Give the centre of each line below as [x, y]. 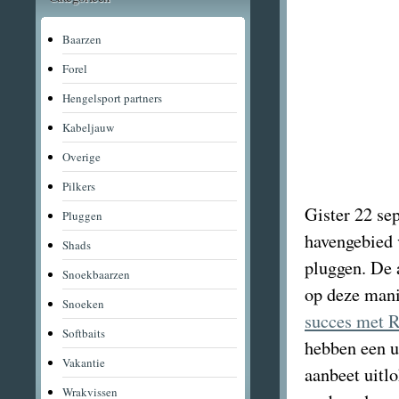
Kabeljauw [88, 127]
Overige [81, 157]
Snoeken [83, 304]
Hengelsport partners [112, 98]
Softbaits [84, 333]
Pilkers [79, 186]
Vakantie [84, 362]
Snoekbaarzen [96, 274]
